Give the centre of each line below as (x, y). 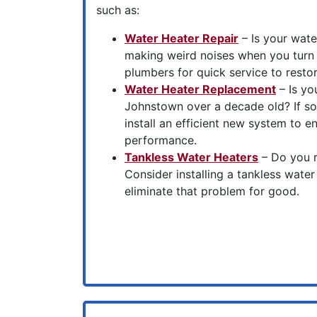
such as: (118, 10)
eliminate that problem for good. (212, 191)
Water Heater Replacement (200, 89)
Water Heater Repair (181, 38)
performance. (161, 140)
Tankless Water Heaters (191, 157)
